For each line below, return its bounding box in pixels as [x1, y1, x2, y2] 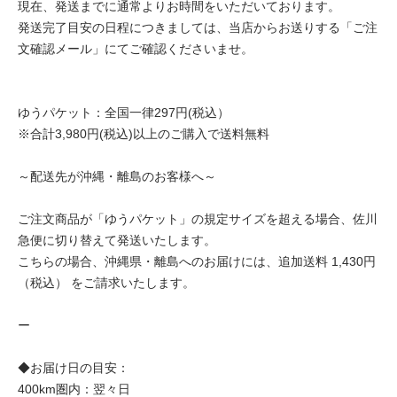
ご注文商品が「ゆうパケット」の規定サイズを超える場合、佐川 [18, 212, 378, 227]
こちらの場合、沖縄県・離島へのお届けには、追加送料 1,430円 [18, 254, 376, 269]
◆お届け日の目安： [18, 361, 129, 376]
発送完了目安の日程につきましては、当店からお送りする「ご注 [18, 20, 378, 35]
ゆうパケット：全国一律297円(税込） [18, 105, 230, 121]
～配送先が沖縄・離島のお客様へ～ [18, 169, 216, 184]
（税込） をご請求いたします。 [18, 276, 195, 291]
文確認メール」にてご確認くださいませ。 [18, 42, 253, 57]
